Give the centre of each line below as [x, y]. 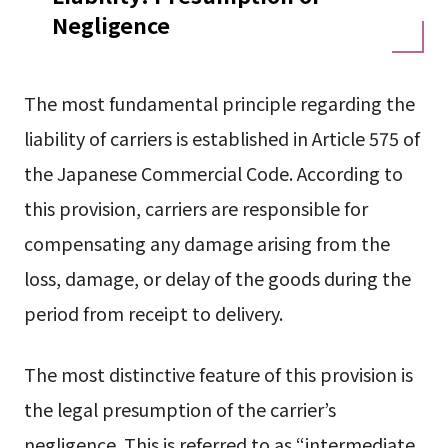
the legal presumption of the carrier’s [179, 409]
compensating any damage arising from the [206, 242]
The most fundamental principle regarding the [219, 102]
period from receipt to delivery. [153, 312]
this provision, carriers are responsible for [195, 207]
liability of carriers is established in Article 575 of [221, 137]
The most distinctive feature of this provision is [218, 374]
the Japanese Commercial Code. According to [213, 172]
